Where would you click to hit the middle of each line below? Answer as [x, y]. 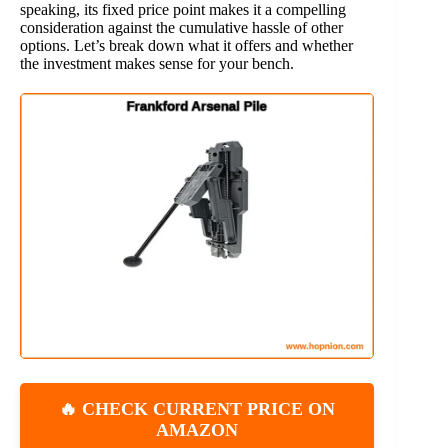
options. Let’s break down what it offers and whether [186, 46]
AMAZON [197, 430]
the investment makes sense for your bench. [157, 64]
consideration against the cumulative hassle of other [181, 28]
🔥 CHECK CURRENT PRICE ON [197, 409]
